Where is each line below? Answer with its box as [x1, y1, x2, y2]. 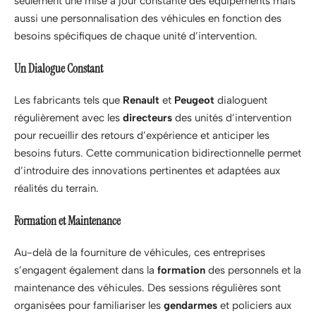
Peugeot [174, 94, 214, 107]
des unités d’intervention [172, 111, 291, 125]
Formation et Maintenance [14, 212, 121, 229]
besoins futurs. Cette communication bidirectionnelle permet [14, 147, 301, 160]
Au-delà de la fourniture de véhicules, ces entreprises [14, 246, 265, 260]
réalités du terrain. [14, 182, 99, 195]
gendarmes [164, 299, 217, 312]
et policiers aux [217, 299, 291, 312]
